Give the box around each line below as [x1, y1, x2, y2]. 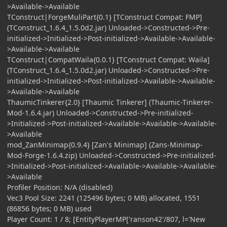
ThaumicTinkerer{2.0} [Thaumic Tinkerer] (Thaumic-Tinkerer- [7, 97, 213, 107]
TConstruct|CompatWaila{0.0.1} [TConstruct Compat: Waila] [7, 54, 210, 64]
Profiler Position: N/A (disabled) [7, 182, 112, 192]
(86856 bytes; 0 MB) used [7, 203, 92, 213]
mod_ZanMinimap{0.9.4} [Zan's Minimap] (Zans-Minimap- [7, 139, 203, 149]
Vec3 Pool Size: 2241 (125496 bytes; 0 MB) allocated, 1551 [7, 193, 200, 203]
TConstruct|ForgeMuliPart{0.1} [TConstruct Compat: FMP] [7, 12, 202, 22]
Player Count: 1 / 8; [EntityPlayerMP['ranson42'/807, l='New [7, 214, 205, 224]
